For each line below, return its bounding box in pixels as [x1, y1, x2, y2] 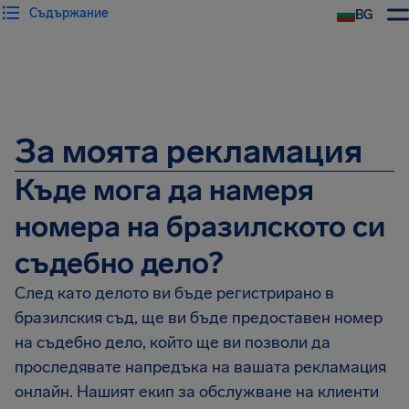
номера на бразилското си [15, 209, 385, 244]
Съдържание [29, 5, 109, 21]
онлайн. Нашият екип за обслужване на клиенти [15, 382, 379, 402]
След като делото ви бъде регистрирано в [15, 283, 334, 303]
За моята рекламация [15, 131, 362, 171]
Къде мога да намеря [15, 173, 314, 207]
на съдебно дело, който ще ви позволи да [15, 332, 330, 352]
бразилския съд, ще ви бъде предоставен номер [15, 308, 383, 328]
